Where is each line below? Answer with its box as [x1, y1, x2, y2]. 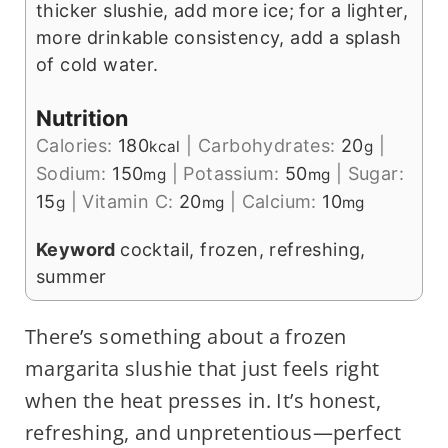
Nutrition [35, 105, 128, 132]
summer [35, 266, 107, 288]
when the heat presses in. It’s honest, [24, 387, 382, 415]
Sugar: [347, 163, 405, 185]
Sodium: [35, 163, 113, 185]
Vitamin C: [82, 191, 179, 213]
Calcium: [241, 191, 323, 213]
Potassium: [183, 163, 285, 185]
